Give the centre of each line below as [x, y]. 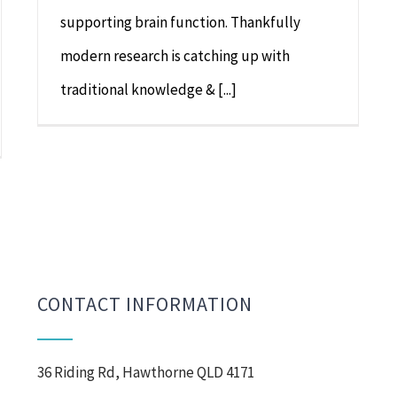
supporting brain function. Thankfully [180, 22]
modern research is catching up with [175, 56]
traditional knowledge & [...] [148, 90]
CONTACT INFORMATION [145, 304]
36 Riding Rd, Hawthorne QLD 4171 [146, 372]
